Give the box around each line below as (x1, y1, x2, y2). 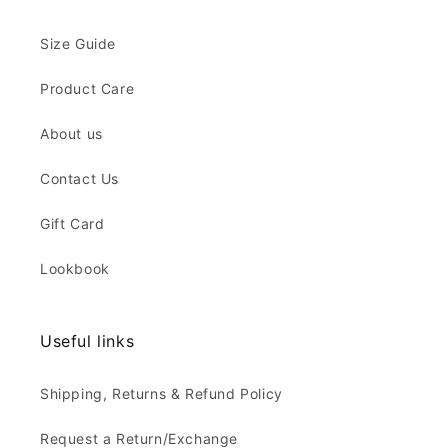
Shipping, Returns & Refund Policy (40, 385, 283, 402)
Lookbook (40, 260, 110, 277)
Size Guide (40, 35, 116, 52)
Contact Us (40, 170, 119, 187)
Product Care (40, 80, 135, 97)
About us (40, 125, 103, 142)
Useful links (40, 331, 135, 351)
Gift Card (40, 215, 105, 232)
